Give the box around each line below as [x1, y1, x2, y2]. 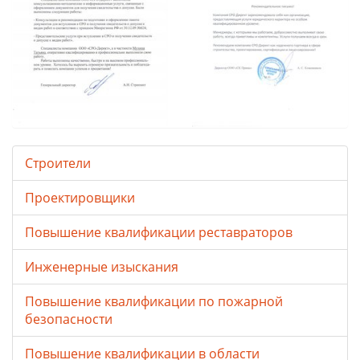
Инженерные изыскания [25, 258, 178, 276]
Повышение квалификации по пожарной [25, 292, 283, 311]
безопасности [25, 310, 112, 329]
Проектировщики [25, 189, 135, 207]
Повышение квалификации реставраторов [25, 223, 292, 242]
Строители [25, 154, 91, 173]
